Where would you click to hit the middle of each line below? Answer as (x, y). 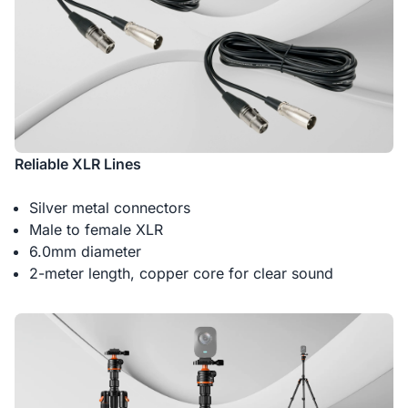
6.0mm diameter (85, 251)
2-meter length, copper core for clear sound (181, 273)
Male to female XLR (96, 229)
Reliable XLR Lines (78, 163)
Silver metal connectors (110, 207)
